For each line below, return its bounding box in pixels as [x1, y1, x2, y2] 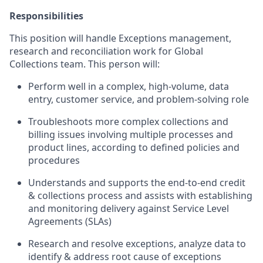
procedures [28, 153, 80, 167]
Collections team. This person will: [9, 57, 160, 70]
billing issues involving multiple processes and [28, 127, 233, 141]
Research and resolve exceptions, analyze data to [28, 237, 246, 250]
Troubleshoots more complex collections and [28, 114, 228, 128]
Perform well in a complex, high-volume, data [28, 79, 229, 93]
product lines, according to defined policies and [28, 140, 240, 154]
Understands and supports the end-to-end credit [28, 176, 245, 189]
